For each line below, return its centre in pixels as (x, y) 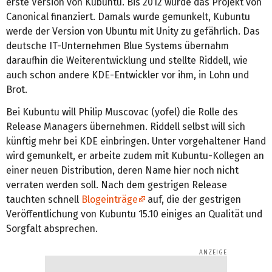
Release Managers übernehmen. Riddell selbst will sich (126, 126)
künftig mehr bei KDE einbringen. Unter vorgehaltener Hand (136, 141)
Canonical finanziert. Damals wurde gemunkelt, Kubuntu (128, 16)
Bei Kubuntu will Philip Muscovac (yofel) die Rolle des (122, 112)
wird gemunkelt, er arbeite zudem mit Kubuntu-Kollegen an (135, 155)
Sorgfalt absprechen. (52, 228)
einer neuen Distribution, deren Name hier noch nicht (122, 170)
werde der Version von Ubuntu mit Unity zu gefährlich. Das (133, 31)
